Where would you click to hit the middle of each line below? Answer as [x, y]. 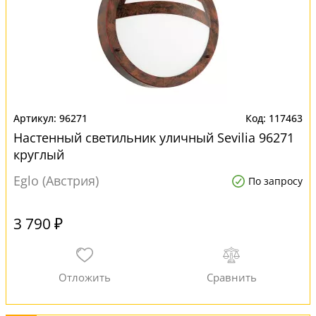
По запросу [275, 181]
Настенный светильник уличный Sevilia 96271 [154, 138]
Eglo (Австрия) [56, 181]
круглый [39, 154]
